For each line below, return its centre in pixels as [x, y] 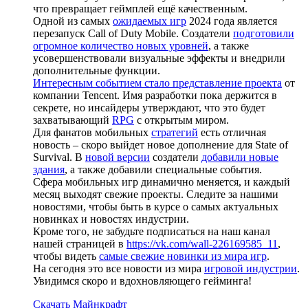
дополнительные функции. [97, 70]
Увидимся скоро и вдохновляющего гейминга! [142, 280]
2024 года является [232, 21]
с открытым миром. [181, 120]
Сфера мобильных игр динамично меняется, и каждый [162, 181]
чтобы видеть [66, 256]
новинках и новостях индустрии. [111, 219]
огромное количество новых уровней [121, 45]
